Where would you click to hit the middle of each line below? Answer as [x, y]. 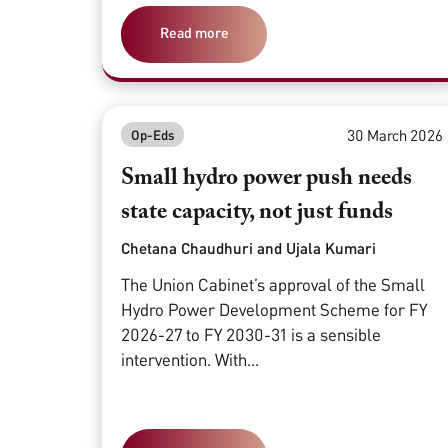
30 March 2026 [394, 134]
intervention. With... [190, 359]
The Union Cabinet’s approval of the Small [273, 284]
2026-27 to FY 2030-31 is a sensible [251, 334]
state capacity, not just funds [257, 212]
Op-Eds [152, 134]
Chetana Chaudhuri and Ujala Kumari [249, 248]
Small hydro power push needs [267, 178]
